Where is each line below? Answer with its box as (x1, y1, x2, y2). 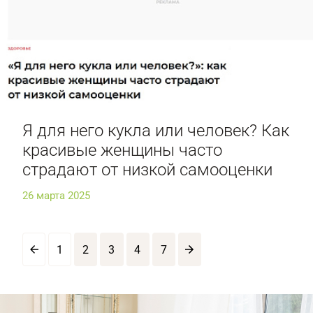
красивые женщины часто (22, 140, 222, 161)
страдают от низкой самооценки (22, 160, 272, 180)
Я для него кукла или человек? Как (22, 121, 289, 141)
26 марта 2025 (22, 189, 90, 203)
